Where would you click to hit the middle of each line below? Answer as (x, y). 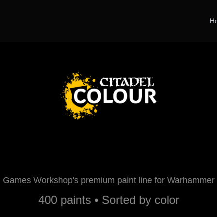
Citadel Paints (108, 152)
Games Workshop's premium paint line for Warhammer (108, 180)
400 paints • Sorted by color (108, 200)
